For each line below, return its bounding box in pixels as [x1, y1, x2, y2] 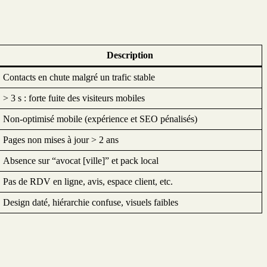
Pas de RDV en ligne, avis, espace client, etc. [3, 176, 173, 187]
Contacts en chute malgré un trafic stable [3, 72, 155, 82]
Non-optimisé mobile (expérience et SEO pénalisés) [3, 113, 197, 124]
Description [107, 49, 153, 60]
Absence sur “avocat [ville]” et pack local [3, 155, 159, 166]
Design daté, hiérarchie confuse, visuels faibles [3, 197, 178, 207]
